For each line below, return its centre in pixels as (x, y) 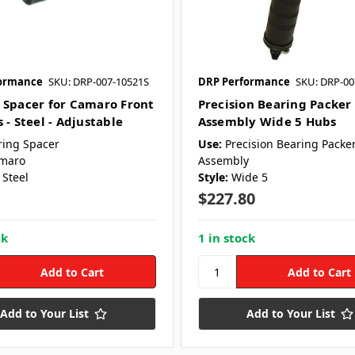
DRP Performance (244, 82)
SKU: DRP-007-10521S (98, 82)
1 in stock (226, 238)
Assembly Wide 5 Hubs (267, 122)
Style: (213, 177)
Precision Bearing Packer (275, 104)
